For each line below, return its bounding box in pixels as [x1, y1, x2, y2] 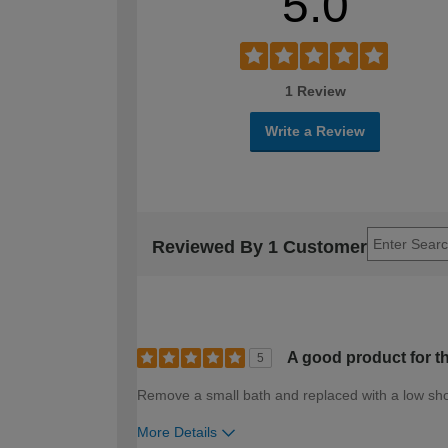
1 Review [284, 82, 346, 99]
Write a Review [265, 122, 365, 139]
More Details [137, 423, 217, 440]
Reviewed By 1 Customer [152, 237, 367, 258]
